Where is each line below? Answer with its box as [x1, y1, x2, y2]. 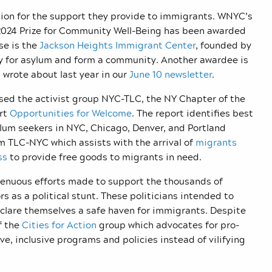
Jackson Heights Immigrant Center [39, 38, 195, 53]
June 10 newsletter [129, 67, 212, 82]
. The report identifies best [132, 106, 253, 121]
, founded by [195, 38, 251, 53]
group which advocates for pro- [97, 217, 239, 233]
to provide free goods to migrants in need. [7, 149, 202, 165]
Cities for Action [22, 217, 97, 233]
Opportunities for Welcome [10, 106, 132, 121]
